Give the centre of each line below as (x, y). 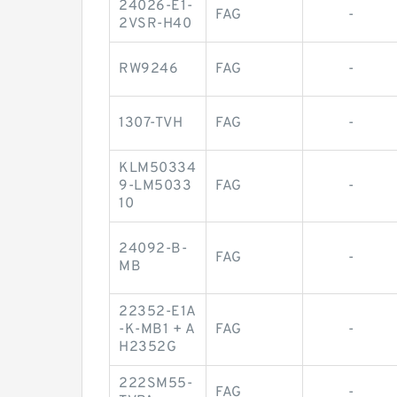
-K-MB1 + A (157, 329)
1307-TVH (151, 123)
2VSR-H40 (155, 23)
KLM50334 (157, 168)
